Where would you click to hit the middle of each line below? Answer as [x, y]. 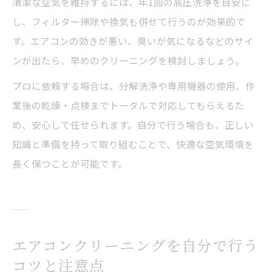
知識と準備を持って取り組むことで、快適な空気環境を [133, 144]
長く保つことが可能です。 [70, 164]
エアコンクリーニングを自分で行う [136, 245]
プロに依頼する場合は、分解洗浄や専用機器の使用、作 [134, 86]
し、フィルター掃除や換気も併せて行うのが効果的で [129, 22]
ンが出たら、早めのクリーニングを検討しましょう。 [128, 60]
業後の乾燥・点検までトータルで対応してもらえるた [128, 105]
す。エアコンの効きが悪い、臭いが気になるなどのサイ [133, 41]
